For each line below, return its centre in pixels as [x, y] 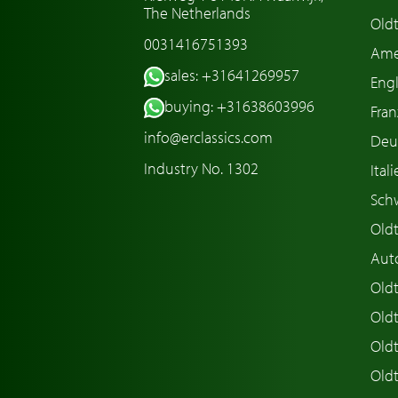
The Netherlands [197, 13]
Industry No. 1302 [201, 169]
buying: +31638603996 [239, 107]
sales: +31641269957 [231, 76]
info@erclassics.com [208, 138]
